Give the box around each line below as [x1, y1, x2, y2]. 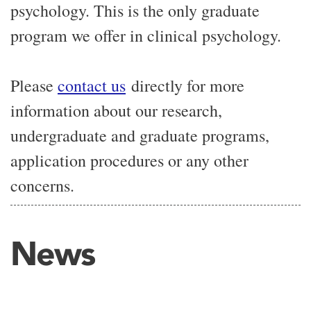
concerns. [10, 174, 74, 196]
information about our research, [10, 99, 222, 121]
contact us [58, 74, 126, 96]
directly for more [126, 74, 244, 96]
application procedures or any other [10, 149, 249, 171]
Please [10, 74, 58, 96]
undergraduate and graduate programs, [10, 124, 269, 146]
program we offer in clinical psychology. [10, 24, 281, 47]
